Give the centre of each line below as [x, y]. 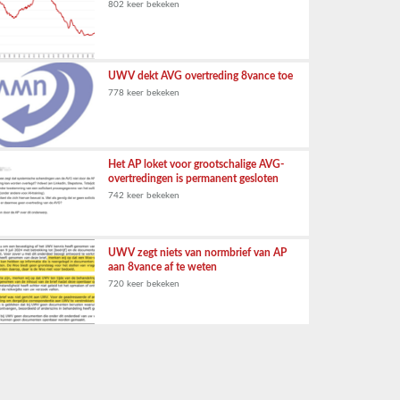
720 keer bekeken [144, 284]
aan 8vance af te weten [162, 267]
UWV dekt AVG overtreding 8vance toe [200, 76]
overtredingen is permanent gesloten [193, 179]
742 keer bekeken [144, 196]
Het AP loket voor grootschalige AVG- [196, 164]
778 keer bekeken [144, 93]
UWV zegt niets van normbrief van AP [197, 253]
